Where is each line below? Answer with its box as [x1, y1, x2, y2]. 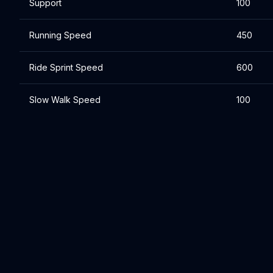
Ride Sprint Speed [29, 62, 103, 73]
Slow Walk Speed [29, 94, 101, 105]
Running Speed [29, 30, 91, 40]
